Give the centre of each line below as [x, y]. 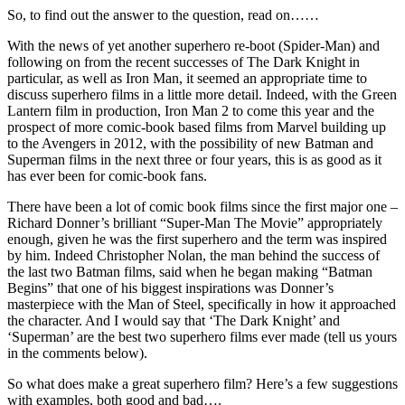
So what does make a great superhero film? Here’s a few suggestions [202, 383]
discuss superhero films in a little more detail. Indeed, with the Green [202, 94]
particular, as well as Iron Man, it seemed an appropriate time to [187, 78]
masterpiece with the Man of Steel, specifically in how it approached [202, 304]
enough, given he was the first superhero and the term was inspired [197, 239]
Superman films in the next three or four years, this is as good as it [194, 159]
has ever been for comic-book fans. [107, 175]
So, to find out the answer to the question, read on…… [163, 14]
